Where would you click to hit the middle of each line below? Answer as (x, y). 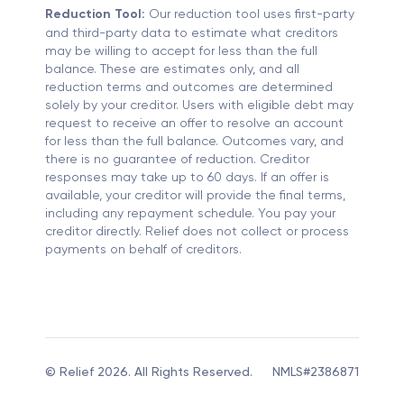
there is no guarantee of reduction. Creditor (177, 159)
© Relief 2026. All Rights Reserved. (149, 372)
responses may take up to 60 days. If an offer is (187, 177)
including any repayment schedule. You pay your (190, 213)
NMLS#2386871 (316, 372)
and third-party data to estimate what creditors (192, 33)
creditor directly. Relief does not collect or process (197, 231)
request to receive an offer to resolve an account (194, 123)
